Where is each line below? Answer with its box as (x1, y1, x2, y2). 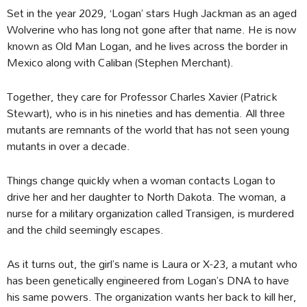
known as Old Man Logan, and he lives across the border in (7, 34, 288, 57)
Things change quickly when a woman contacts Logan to (7, 168, 275, 191)
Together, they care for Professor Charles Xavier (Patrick (7, 84, 277, 108)
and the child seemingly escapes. (7, 217, 164, 241)
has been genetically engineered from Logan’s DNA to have (7, 268, 289, 291)
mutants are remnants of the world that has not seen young (7, 117, 289, 140)
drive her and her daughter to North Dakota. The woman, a (7, 184, 286, 208)
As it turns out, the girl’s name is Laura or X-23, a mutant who (7, 251, 297, 275)
